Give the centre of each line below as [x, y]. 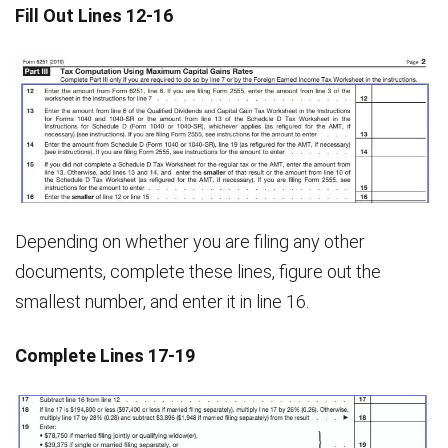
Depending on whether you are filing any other [190, 242]
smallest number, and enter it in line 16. [162, 302]
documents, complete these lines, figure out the [198, 272]
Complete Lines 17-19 [105, 356]
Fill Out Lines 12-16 [94, 15]
